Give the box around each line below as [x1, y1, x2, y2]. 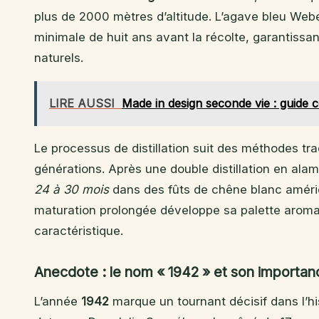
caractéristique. [34, 224, 123, 239]
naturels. [34, 51, 83, 66]
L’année [34, 294, 81, 309]
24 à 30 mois [34, 182, 109, 197]
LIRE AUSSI [48, 96, 115, 111]
